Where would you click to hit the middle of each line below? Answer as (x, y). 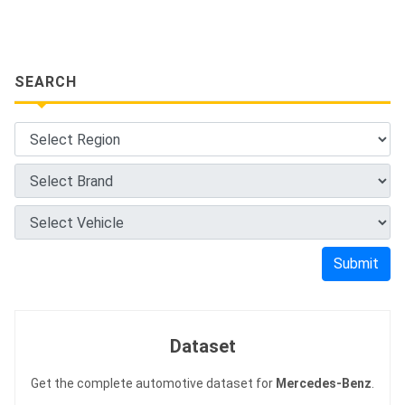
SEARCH (46, 82)
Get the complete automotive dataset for (153, 384)
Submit (356, 264)
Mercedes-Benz (324, 384)
